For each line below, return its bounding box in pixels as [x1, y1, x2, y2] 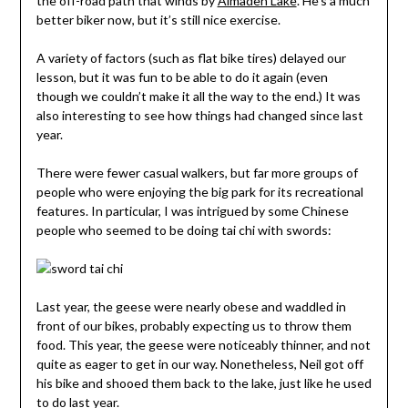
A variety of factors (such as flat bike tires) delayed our [36, 50, 346, 66]
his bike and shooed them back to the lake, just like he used [36, 375, 372, 392]
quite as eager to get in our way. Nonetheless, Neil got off [36, 356, 363, 372]
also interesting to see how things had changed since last [36, 107, 363, 124]
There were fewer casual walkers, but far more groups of [36, 165, 358, 181]
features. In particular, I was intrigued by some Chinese [36, 203, 349, 219]
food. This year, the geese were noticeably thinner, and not [36, 337, 371, 353]
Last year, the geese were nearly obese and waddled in [36, 299, 346, 315]
